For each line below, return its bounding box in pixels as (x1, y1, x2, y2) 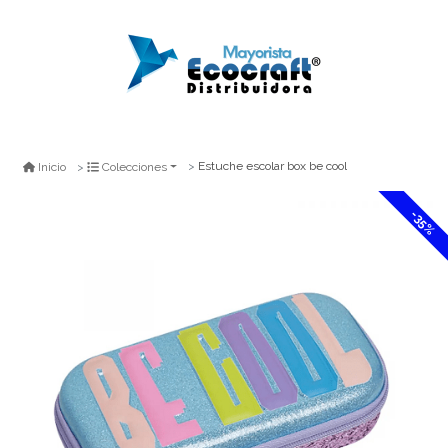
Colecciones (102, 159, 167, 174)
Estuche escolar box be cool (198, 159, 348, 173)
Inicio (38, 159, 66, 174)
